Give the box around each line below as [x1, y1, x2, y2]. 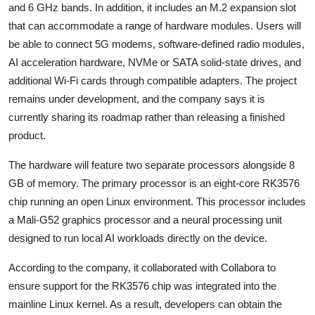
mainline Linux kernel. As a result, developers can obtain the [8, 298, 282, 311]
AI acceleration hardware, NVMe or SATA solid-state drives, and [8, 56, 301, 69]
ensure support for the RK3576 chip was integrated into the [8, 280, 276, 292]
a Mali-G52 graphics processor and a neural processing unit [8, 214, 282, 226]
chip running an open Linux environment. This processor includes [8, 195, 306, 208]
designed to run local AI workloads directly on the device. [8, 232, 267, 245]
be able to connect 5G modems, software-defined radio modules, [8, 38, 304, 51]
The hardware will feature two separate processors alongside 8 [8, 159, 295, 172]
